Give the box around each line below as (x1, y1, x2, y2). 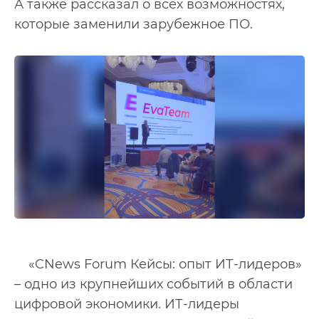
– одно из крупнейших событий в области (14, 276, 293, 293)
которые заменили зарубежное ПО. (14, 16, 253, 32)
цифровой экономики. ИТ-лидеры (14, 296, 239, 313)
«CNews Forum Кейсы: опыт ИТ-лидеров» (28, 256, 302, 273)
